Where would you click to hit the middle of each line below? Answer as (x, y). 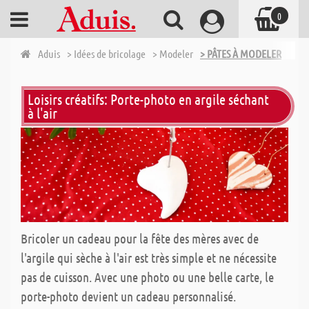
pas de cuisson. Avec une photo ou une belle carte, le (147, 277)
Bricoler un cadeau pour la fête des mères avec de (140, 239)
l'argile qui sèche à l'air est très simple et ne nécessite (149, 258)
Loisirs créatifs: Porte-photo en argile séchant (148, 99)
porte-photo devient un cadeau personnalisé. (128, 297)
